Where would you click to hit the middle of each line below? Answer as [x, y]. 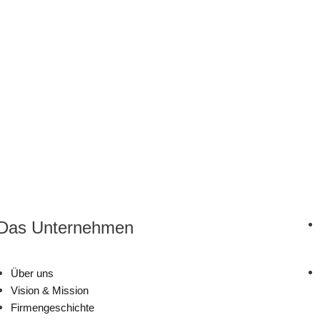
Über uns [32, 274]
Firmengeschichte [53, 308]
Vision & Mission [50, 291]
